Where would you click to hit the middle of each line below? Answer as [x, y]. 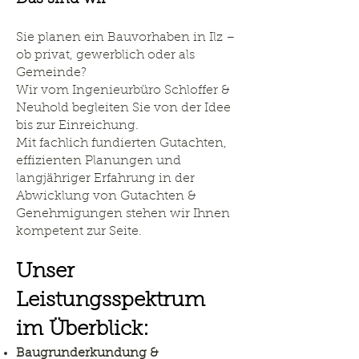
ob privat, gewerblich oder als [105, 55]
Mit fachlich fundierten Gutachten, [121, 143]
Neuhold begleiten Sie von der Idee [123, 108]
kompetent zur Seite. [79, 232]
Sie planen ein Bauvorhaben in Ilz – [126, 38]
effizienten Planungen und [99, 161]
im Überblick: [83, 330]
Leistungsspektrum [111, 301]
